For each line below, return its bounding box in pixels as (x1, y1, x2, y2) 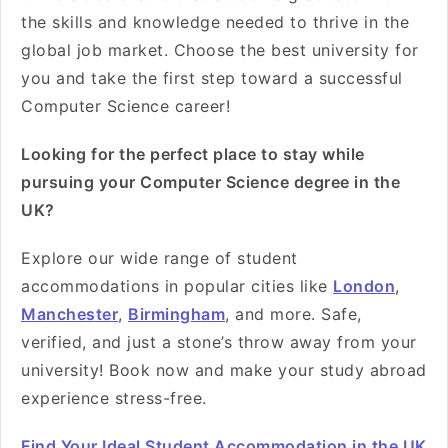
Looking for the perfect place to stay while (21, 144, 365, 164)
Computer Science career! (21, 96, 230, 116)
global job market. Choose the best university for (21, 40, 419, 60)
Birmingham (128, 304, 225, 324)
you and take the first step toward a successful (21, 68, 403, 88)
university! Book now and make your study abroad (21, 360, 427, 380)
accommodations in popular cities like (21, 276, 333, 296)
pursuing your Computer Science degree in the (21, 172, 400, 192)
